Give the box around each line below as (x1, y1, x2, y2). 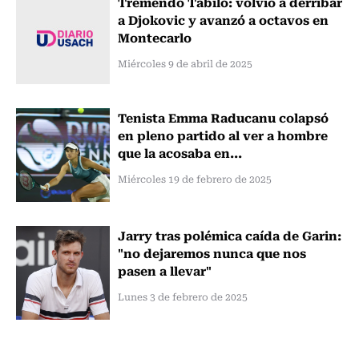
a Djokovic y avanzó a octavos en (117, 10, 329, 30)
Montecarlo (117, 27, 192, 47)
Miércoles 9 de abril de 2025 (117, 56, 252, 71)
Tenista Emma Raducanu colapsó (117, 107, 329, 127)
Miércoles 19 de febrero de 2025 (117, 171, 272, 186)
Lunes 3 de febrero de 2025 (117, 288, 248, 304)
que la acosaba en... (117, 142, 242, 162)
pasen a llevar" (117, 260, 212, 280)
